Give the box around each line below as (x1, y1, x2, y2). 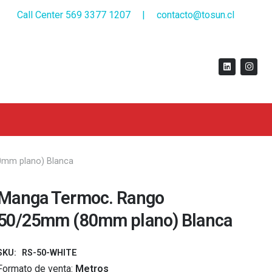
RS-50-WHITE (22, 248, 78, 258)
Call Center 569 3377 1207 (16, 9, 131, 21)
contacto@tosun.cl (157, 9, 234, 21)
